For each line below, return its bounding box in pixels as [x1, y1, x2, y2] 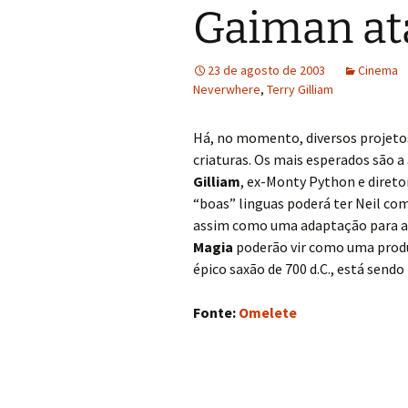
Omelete [239, 303, 297, 321]
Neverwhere [193, 81, 260, 97]
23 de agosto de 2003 [208, 62, 325, 78]
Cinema [358, 62, 398, 78]
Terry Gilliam [267, 81, 333, 97]
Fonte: [193, 303, 236, 321]
